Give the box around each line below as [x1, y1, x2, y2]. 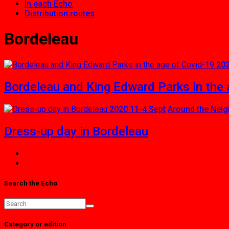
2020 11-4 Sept [109, 104, 166, 114]
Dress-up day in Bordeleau [4, 124, 148, 139]
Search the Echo [4, 179, 57, 187]
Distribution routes [25, 9, 95, 18]
